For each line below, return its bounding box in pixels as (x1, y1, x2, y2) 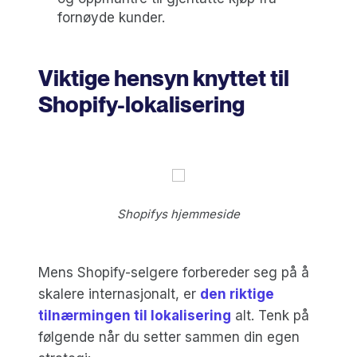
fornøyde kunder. (57, 9, 165, 25)
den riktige (200, 285, 274, 302)
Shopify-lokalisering (38, 90, 245, 118)
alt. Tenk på (231, 307, 309, 324)
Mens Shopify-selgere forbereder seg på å (38, 264, 309, 280)
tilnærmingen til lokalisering (38, 307, 231, 324)
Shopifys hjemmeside (117, 206, 240, 222)
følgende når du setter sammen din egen (38, 328, 300, 345)
